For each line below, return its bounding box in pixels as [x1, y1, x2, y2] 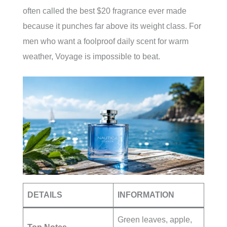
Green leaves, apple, [118, 215, 192, 224]
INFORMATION [118, 191, 174, 200]
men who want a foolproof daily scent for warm [23, 37, 188, 46]
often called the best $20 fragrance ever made [23, 7, 186, 16]
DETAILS [27, 191, 62, 200]
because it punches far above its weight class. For [23, 22, 201, 31]
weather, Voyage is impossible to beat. [23, 52, 160, 61]
